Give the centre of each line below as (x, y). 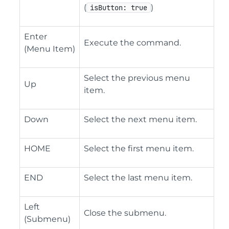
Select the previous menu (137, 78)
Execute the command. (132, 43)
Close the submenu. (125, 213)
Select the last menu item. (138, 178)
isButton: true (119, 8)
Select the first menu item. (139, 148)
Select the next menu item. (140, 119)
